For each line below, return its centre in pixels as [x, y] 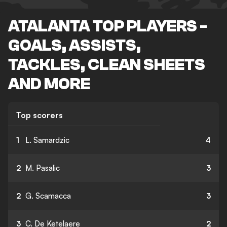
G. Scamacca [48, 196]
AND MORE [49, 84]
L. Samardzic [47, 140]
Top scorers [40, 115]
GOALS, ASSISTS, [74, 46]
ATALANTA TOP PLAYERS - [108, 26]
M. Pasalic [43, 168]
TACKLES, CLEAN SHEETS [107, 65]
